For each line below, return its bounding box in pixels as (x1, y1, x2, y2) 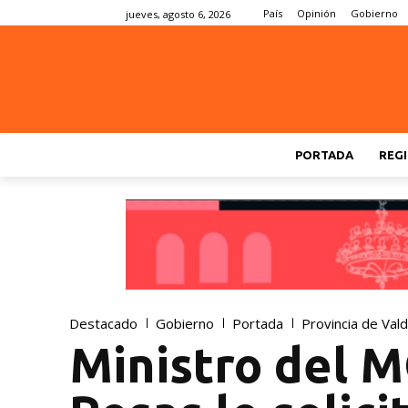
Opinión (297, 6, 336, 21)
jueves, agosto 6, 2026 (126, 6, 230, 21)
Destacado (69, 313, 138, 332)
